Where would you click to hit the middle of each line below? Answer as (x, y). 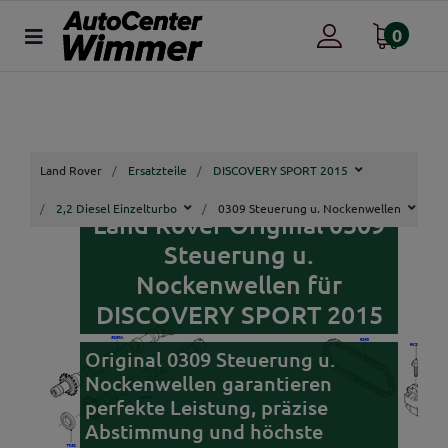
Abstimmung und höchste (204, 431)
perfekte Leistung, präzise (206, 407)
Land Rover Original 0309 (239, 224)
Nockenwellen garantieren (208, 383)
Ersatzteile (157, 170)
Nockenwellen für (239, 284)
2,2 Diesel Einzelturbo (116, 208)
